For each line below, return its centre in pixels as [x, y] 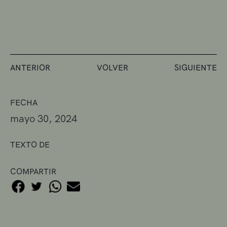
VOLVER [112, 67]
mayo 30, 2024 [44, 118]
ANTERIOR [30, 67]
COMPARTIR [33, 171]
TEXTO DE [30, 144]
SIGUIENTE [196, 67]
